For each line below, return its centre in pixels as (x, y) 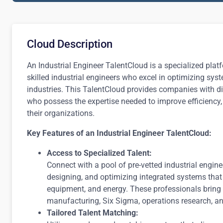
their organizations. (61, 113)
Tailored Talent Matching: (93, 213)
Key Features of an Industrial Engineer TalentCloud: (119, 133)
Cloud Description (70, 44)
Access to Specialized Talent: (99, 153)
